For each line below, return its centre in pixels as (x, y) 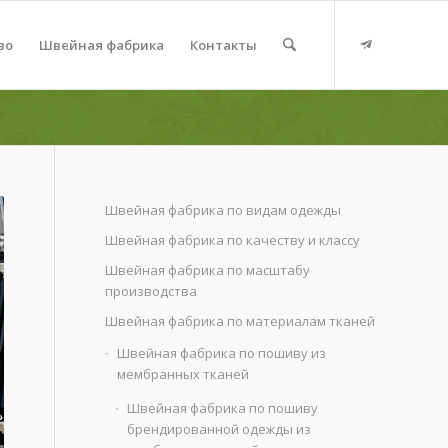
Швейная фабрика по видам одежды (223, 210)
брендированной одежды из (219, 429)
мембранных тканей (183, 374)
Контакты (223, 45)
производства (151, 291)
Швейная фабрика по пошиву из (222, 353)
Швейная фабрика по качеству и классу (233, 240)
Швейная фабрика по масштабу (208, 270)
